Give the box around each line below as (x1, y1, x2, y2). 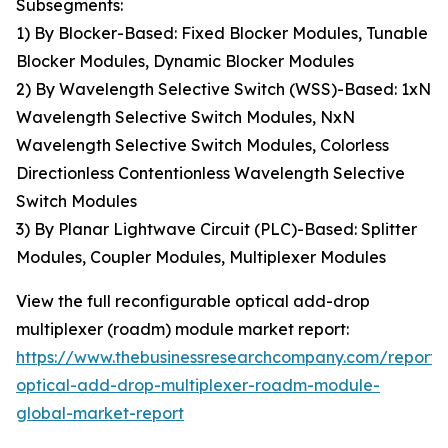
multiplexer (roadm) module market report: (16, 319, 349, 340)
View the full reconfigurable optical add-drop (16, 291, 370, 312)
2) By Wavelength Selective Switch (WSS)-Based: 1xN (16, 79, 431, 100)
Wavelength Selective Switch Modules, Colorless (16, 135, 389, 156)
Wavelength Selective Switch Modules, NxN (16, 107, 355, 128)
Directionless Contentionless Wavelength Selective (16, 163, 405, 184)
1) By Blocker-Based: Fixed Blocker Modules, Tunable (16, 23, 428, 44)
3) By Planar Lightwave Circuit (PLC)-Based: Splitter (16, 219, 417, 240)
